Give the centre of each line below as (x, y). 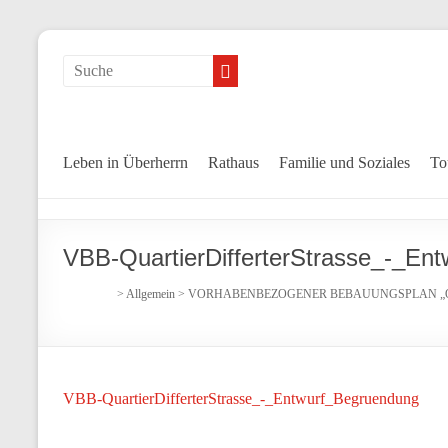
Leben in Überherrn (125, 162)
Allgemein (150, 294)
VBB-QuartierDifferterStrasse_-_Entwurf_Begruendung (241, 398)
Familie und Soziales (344, 162)
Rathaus (233, 162)
